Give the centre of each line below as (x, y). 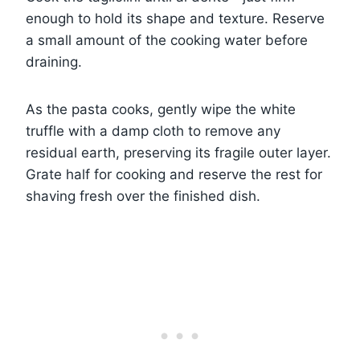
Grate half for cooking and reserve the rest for (174, 174)
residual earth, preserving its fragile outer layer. (178, 152)
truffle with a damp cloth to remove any (153, 131)
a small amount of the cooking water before (167, 40)
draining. (54, 61)
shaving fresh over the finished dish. (143, 196)
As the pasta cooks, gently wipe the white (161, 109)
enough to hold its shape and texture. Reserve (175, 18)
